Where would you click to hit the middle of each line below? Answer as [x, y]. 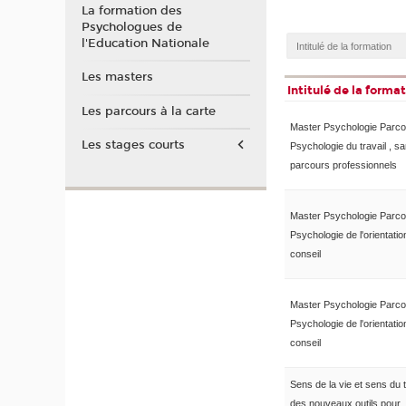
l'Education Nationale [145, 43]
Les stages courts [133, 145]
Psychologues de [131, 27]
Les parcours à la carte [148, 111]
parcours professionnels [343, 165]
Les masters [117, 77]
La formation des [131, 10]
